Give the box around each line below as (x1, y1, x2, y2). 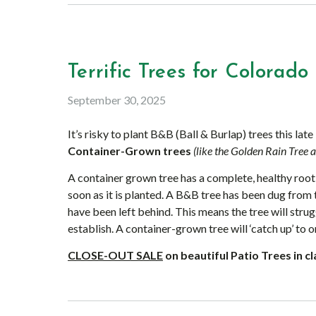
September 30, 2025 (68, 93, 166, 107)
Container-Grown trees (68, 144, 193, 157)
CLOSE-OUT (68, 248, 134, 262)
